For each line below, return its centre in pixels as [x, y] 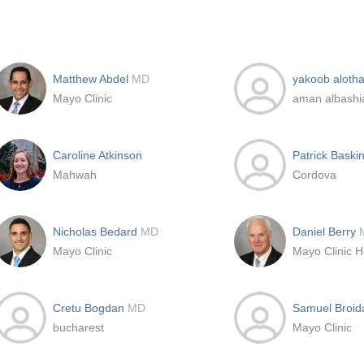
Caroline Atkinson [97, 155]
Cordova [314, 175]
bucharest [78, 327]
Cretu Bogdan [90, 308]
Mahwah [75, 175]
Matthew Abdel [92, 79]
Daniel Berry [326, 232]
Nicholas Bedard [97, 232]
